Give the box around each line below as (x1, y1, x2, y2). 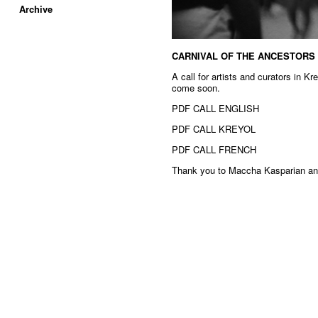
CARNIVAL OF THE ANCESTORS (172, 49, 315, 62)
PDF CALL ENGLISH (172, 102, 259, 115)
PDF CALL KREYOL (172, 122, 256, 136)
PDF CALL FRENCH (172, 143, 256, 156)
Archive (19, 2, 53, 16)
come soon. (172, 81, 220, 94)
